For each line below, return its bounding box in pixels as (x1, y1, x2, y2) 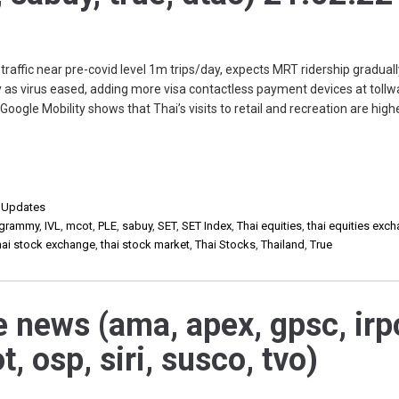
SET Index (182, 219, 232, 232)
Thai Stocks (195, 238, 256, 251)
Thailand (261, 238, 305, 251)
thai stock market (101, 238, 191, 251)
